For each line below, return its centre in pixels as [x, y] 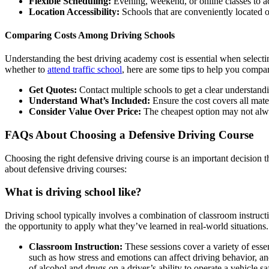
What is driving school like [70, 192]
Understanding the [41, 59]
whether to [26, 70]
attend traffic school [85, 70]
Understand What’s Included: [89, 101]
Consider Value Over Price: [85, 112]
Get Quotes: [53, 90]
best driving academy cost [126, 59]
